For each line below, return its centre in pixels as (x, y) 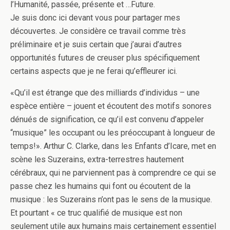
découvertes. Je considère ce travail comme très (98, 31)
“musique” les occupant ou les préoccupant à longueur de (113, 133)
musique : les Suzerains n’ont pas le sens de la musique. (111, 200)
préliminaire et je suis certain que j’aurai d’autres (96, 45)
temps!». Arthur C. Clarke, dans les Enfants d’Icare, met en (113, 146)
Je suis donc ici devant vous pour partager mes (95, 18)
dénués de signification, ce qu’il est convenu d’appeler (107, 120)
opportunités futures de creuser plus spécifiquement (105, 58)
